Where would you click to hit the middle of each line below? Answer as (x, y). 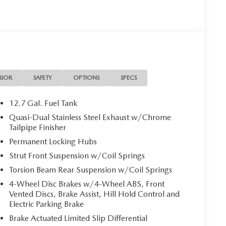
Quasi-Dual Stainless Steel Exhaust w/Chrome (90, 118)
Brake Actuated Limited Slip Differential (78, 218)
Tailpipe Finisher (38, 128)
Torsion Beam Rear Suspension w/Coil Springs (91, 170)
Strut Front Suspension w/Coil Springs (77, 156)
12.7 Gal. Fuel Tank (43, 103)
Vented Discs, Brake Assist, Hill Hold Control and (95, 194)
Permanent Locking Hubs (53, 142)
